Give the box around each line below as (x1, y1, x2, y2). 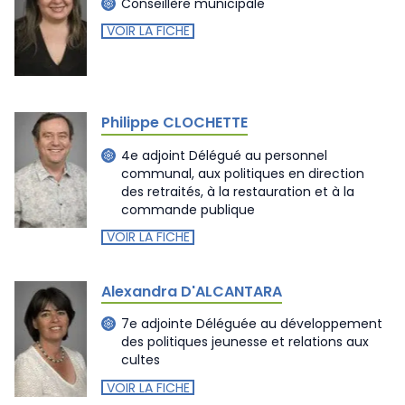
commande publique (121, 200, 255, 219)
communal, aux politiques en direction (121, 164, 364, 183)
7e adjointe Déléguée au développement (121, 315, 382, 333)
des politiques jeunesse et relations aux (121, 333, 369, 351)
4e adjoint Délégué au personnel (121, 146, 327, 165)
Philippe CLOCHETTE (101, 112, 248, 133)
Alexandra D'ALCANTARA (101, 280, 282, 302)
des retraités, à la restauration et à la (121, 182, 354, 201)
